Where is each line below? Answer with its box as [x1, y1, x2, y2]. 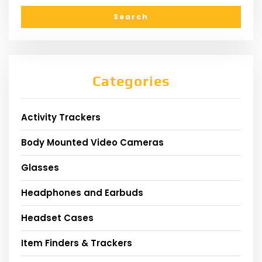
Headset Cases [21, 212, 94, 225]
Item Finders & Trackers [21, 237, 132, 250]
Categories [92, 73, 170, 89]
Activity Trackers [21, 111, 101, 124]
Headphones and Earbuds [21, 187, 143, 199]
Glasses [21, 161, 59, 174]
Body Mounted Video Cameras [21, 136, 164, 149]
